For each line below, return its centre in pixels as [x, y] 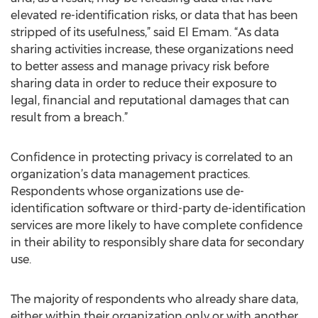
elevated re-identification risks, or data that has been [154, 15]
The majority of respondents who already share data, [154, 299]
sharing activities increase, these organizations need [152, 49]
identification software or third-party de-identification [158, 208]
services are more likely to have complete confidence [157, 225]
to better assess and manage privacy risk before [140, 66]
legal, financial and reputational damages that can [150, 100]
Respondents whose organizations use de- [127, 191]
